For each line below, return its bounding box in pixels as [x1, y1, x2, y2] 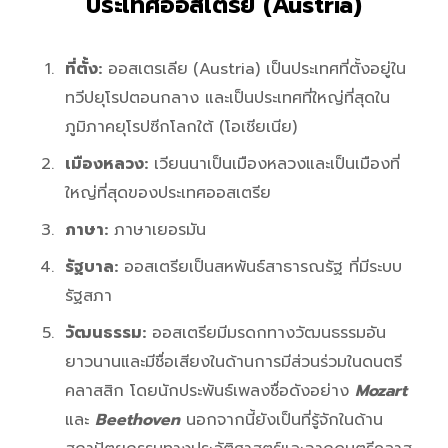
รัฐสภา [65, 284, 112, 309]
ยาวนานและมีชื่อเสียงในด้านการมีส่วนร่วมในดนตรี [65, 350, 402, 375]
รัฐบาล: [65, 255, 118, 280]
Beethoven [95, 408, 180, 433]
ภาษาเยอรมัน [108, 218, 206, 243]
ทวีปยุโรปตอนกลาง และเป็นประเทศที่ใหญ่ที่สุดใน [65, 86, 390, 111]
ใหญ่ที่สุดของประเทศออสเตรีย [65, 181, 271, 206]
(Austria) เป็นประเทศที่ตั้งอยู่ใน [193, 57, 406, 82]
